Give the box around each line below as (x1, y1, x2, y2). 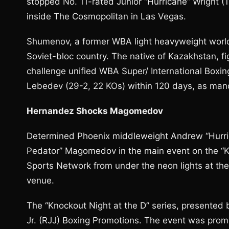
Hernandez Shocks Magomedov (27, 106, 163, 116)
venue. (27, 175, 54, 186)
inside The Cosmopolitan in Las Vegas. (27, 11, 186, 21)
